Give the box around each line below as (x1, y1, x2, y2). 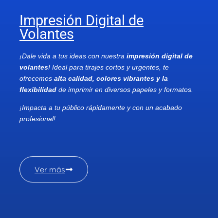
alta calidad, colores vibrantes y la (54, 74, 168, 82)
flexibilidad (19, 85, 56, 93)
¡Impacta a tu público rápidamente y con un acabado (19, 104, 182, 112)
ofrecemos (19, 74, 54, 82)
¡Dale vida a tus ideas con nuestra (19, 52, 127, 60)
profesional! (19, 115, 55, 123)
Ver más (35, 164, 65, 174)
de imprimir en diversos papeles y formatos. (56, 85, 193, 93)
